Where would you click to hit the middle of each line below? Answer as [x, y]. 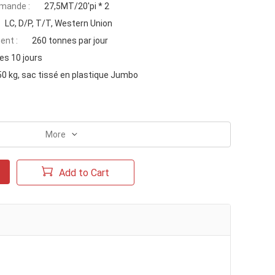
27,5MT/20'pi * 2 [77, 6]
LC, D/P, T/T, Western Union [59, 23]
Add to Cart [84, 172]
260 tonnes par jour [70, 41]
